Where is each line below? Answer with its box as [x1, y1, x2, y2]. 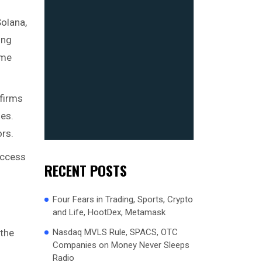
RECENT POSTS [44, 159, 127, 181]
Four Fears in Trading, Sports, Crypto [53, 194, 193, 205]
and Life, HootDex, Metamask [53, 206, 166, 218]
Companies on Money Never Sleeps [53, 239, 189, 250]
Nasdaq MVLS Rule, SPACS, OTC [53, 226, 178, 237]
